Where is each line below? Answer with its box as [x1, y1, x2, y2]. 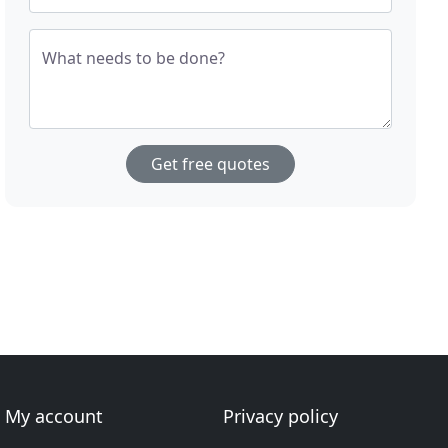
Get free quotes [151, 153, 271, 175]
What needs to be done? [42, 47, 226, 69]
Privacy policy [222, 404, 338, 428]
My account [5, 404, 104, 428]
